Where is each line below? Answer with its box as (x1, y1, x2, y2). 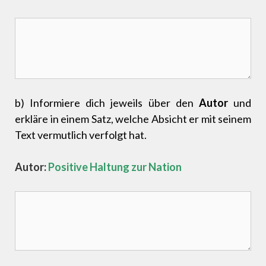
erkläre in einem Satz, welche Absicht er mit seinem (15, 112, 251, 126)
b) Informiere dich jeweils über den (15, 96, 199, 110)
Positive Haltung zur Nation (46, 160, 182, 174)
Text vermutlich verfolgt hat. (15, 128, 147, 142)
